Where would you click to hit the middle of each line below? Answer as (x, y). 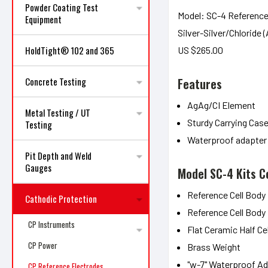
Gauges (38, 167)
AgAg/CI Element (221, 105)
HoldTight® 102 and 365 (70, 50)
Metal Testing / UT (58, 112)
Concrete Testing (56, 81)
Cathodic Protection (61, 199)
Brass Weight (214, 246)
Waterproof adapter (227, 139)
